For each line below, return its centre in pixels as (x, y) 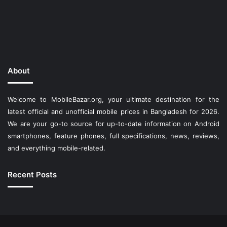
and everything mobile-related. (56, 148)
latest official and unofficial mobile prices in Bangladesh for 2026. (113, 111)
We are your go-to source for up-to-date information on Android (113, 123)
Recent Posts (32, 174)
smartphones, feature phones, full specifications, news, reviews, (113, 136)
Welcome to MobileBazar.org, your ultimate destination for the (113, 99)
